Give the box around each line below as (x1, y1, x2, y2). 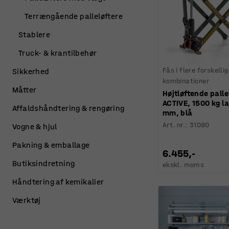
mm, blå (162, 107, 193, 118)
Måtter (12, 85, 37, 95)
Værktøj (12, 195, 41, 205)
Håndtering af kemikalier (12, 177, 104, 187)
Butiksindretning (12, 158, 75, 168)
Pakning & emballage (12, 140, 90, 150)
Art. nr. (162, 120, 186, 129)
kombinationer (162, 76, 210, 85)
